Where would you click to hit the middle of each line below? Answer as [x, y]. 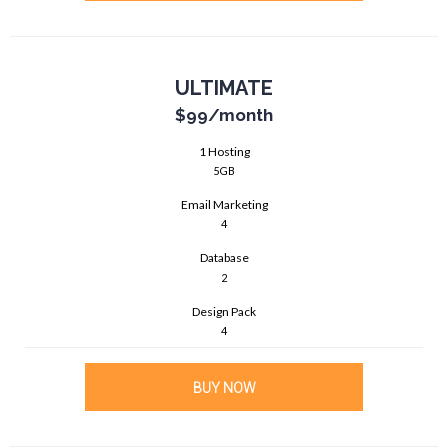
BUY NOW [224, 388]
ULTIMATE [224, 87]
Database [224, 258]
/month [240, 114]
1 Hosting [224, 151]
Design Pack [224, 311]
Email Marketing [224, 204]
